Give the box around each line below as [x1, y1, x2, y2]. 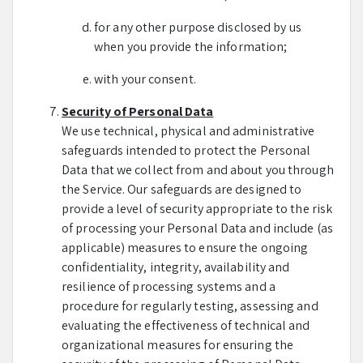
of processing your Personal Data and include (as [62, 220, 333, 237]
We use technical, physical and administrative [62, 122, 315, 139]
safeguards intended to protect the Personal [62, 142, 311, 159]
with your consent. [94, 70, 196, 88]
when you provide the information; [94, 38, 288, 55]
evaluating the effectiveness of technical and [62, 317, 310, 334]
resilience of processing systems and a [62, 278, 275, 295]
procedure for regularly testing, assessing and [62, 297, 318, 314]
